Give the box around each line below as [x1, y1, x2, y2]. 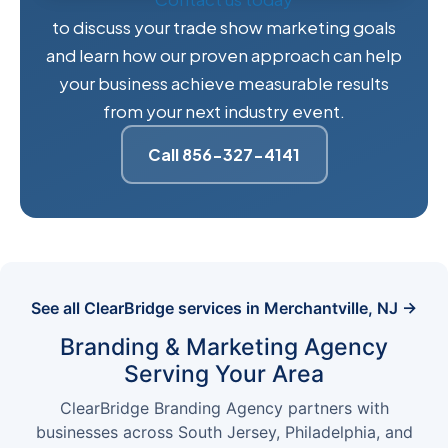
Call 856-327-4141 [148, 143, 300, 165]
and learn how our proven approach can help [46, 44, 402, 67]
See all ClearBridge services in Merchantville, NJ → [31, 298, 417, 319]
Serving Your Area [124, 360, 324, 389]
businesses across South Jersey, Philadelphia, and [35, 422, 413, 443]
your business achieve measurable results [59, 72, 389, 95]
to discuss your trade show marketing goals [52, 16, 396, 39]
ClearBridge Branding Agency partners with [59, 398, 389, 419]
